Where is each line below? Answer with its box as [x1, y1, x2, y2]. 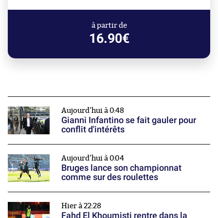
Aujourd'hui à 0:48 [61, 107, 124, 114]
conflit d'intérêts [61, 124, 125, 134]
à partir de [91, 21, 127, 29]
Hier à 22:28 [61, 202, 101, 210]
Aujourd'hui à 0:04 [61, 154, 124, 162]
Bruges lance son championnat [61, 162, 182, 173]
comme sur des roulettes [61, 171, 158, 182]
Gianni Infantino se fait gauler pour [61, 114, 196, 125]
